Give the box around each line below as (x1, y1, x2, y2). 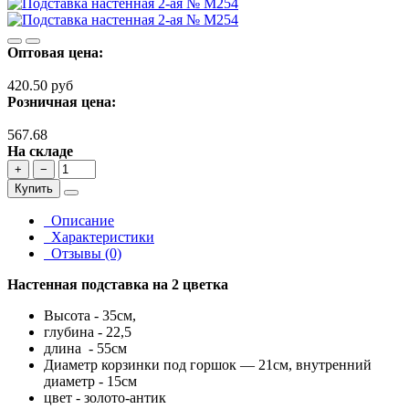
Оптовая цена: (7, 45, 103, 61)
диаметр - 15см (44, 373, 137, 390)
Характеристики (44, 229, 154, 246)
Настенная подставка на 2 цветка (7, 277, 228, 293)
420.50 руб (7, 78, 73, 94)
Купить (15, 182, 53, 196)
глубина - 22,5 (44, 324, 131, 341)
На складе (7, 143, 73, 160)
